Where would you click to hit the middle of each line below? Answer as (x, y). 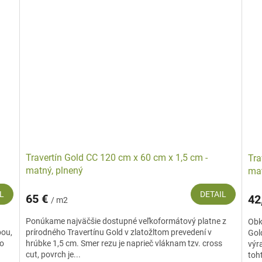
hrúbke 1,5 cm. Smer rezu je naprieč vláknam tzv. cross (124, 244)
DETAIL (213, 194)
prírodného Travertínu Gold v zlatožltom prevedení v (119, 232)
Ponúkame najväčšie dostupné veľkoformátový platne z (126, 221)
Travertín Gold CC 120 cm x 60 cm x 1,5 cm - (117, 158)
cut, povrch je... (54, 255)
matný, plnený (55, 171)
